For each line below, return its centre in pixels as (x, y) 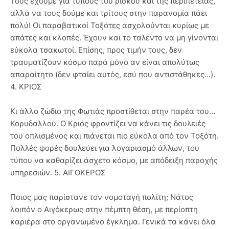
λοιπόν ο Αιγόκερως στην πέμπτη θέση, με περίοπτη (104, 209)
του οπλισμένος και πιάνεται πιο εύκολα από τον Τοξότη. (114, 135)
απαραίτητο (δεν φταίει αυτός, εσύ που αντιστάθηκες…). (113, 74)
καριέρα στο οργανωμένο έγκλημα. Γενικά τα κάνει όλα (113, 221)
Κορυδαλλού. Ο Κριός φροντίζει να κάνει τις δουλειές (108, 123)
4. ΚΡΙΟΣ (26, 86)
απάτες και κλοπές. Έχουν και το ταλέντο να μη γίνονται (114, 37)
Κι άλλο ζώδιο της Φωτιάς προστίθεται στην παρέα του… (113, 111)
